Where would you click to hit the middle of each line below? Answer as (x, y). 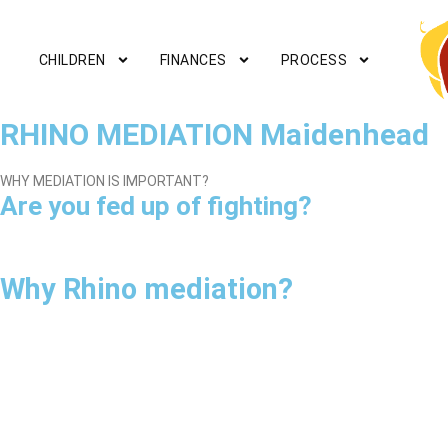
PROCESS (313, 60)
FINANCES (193, 60)
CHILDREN (72, 60)
